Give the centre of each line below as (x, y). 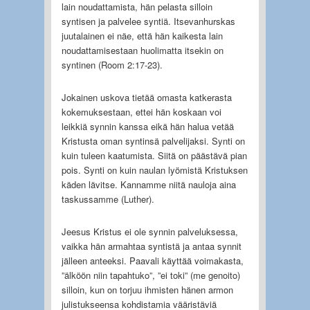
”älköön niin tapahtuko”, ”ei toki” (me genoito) (151, 275)
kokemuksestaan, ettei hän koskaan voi (141, 111)
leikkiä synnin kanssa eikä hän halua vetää (147, 126)
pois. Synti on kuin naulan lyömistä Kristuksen (154, 170)
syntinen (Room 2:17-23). (112, 64)
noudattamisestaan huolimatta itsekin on (142, 50)
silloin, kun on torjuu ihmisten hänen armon (147, 289)
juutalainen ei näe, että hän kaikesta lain (142, 35)
